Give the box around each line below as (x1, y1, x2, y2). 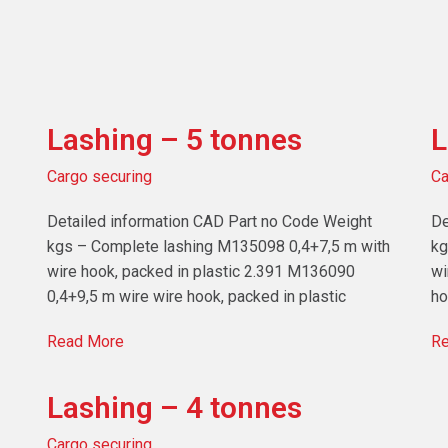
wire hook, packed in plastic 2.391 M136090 (47, 261, 356, 281)
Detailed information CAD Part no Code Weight (47, 211, 373, 231)
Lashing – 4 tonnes (47, 389, 303, 425)
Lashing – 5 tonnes (47, 121, 303, 157)
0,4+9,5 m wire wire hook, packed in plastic (47, 286, 347, 306)
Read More (47, 331, 125, 351)
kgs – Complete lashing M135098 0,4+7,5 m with (47, 236, 391, 256)
